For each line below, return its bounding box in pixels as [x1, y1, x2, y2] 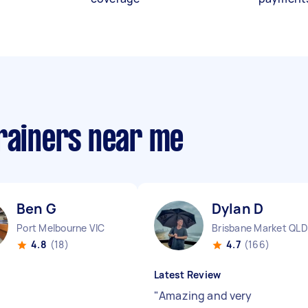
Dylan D [212, 199, 264, 218]
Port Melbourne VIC [16, 221, 105, 234]
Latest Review [154, 268, 221, 281]
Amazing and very [159, 288, 252, 303]
